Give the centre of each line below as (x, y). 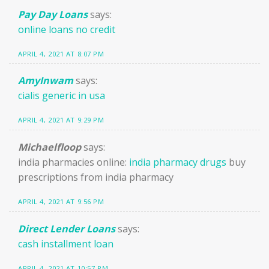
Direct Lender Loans (67, 229)
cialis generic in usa (62, 96)
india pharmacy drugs (178, 162)
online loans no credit (67, 29)
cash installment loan (66, 244)
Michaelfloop (50, 147)
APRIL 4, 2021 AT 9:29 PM (61, 120)
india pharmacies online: (74, 162)
